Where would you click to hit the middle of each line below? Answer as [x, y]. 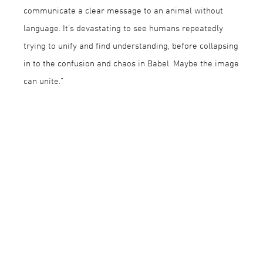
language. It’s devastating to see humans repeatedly [123, 28]
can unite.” [43, 81]
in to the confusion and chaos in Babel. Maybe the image [131, 63]
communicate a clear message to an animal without [123, 10]
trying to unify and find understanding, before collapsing [131, 45]
